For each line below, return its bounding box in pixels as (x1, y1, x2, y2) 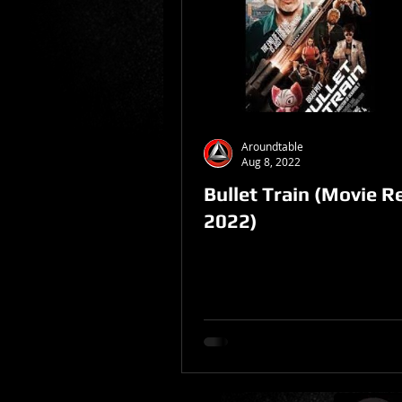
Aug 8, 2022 (241, 154, 301, 169)
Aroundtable (241, 138, 303, 153)
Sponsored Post (199, 48, 293, 66)
